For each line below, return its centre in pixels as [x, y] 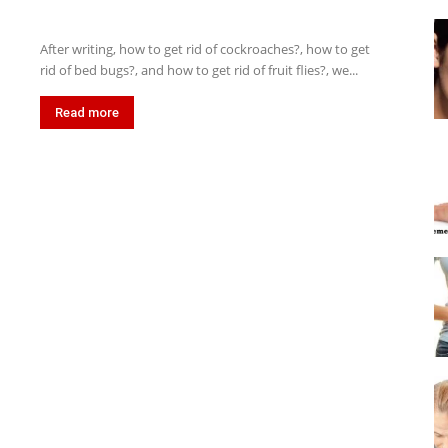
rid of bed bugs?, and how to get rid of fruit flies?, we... [199, 70]
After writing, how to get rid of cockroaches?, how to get [205, 49]
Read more [87, 112]
